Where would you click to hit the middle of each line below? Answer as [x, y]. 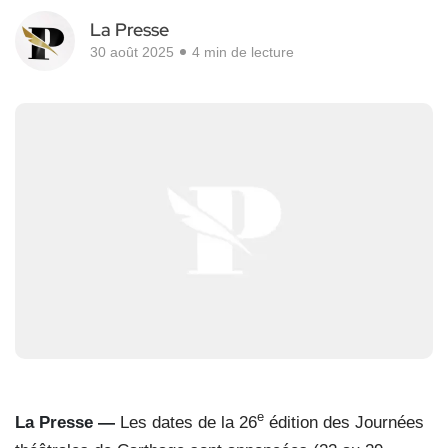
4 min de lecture [243, 52]
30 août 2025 [132, 52]
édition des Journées [344, 422]
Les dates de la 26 [188, 422]
